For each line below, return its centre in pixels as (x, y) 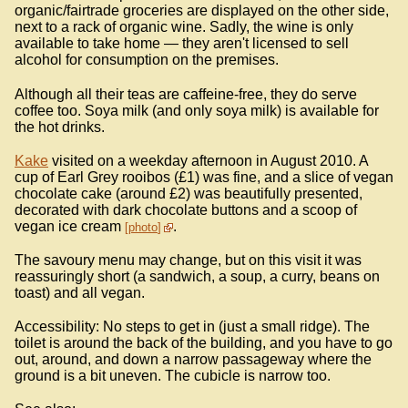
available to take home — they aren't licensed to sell (182, 44)
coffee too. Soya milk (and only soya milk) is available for (197, 110)
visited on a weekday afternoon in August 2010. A (208, 160)
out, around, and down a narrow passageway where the (193, 360)
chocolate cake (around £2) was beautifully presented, (189, 193)
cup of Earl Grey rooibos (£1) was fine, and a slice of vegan (204, 177)
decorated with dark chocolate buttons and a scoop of (186, 209)
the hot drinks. (60, 127)
